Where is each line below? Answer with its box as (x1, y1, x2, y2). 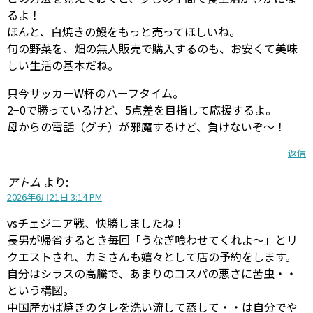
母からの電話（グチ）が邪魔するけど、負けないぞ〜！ (7, 117, 286, 135)
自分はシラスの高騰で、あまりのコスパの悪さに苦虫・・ (7, 264, 297, 282)
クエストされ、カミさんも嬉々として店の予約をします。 (7, 247, 296, 265)
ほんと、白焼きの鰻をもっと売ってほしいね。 (7, 22, 240, 40)
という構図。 (7, 281, 74, 298)
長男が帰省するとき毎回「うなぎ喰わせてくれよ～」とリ (7, 231, 298, 248)
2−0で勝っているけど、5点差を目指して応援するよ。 (7, 101, 277, 118)
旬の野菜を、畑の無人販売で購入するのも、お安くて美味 (7, 39, 298, 57)
